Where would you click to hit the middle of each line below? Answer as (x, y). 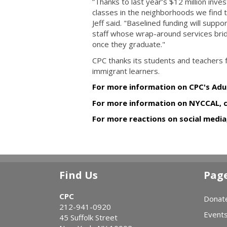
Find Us (79, 175)
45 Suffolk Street (88, 217)
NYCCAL (204, 103)
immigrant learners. (126, 71)
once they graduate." (129, 44)
